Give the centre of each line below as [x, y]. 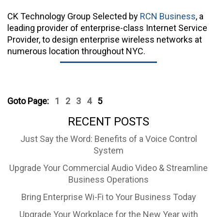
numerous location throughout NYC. [76, 51]
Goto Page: [28, 101]
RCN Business [168, 16]
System [108, 151]
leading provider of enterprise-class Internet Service [107, 28]
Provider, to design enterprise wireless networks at [105, 40]
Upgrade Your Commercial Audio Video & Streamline [108, 168]
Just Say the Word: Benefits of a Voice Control [108, 139]
